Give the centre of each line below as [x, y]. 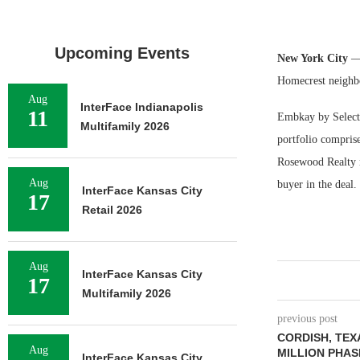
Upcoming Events [123, 53]
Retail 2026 [112, 210]
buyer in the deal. [317, 184]
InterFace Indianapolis [142, 107]
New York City [314, 58]
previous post [307, 319]
